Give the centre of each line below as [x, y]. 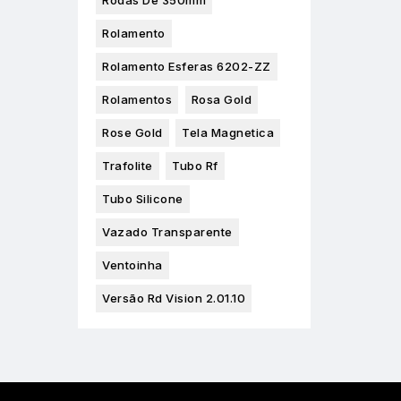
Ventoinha [132, 265]
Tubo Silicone [143, 199]
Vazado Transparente [167, 232]
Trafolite [128, 166]
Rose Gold [132, 133]
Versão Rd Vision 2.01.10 [174, 299]
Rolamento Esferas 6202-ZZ [187, 67]
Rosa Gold [221, 100]
